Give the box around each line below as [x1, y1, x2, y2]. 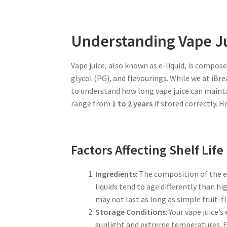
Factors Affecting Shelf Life [71, 142, 224, 159]
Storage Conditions [95, 207, 166, 217]
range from [71, 98, 112, 109]
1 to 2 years [112, 98, 153, 109]
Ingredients [95, 169, 136, 179]
